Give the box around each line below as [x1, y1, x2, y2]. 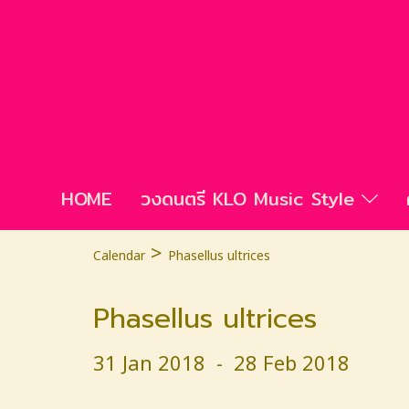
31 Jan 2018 [93, 349, 205, 380]
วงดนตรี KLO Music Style [141, 184, 362, 213]
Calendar [93, 246, 145, 266]
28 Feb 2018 [234, 349, 350, 380]
